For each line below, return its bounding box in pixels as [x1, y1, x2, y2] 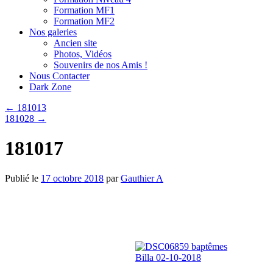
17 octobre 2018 [41, 172, 104, 183]
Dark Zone [29, 82, 71, 92]
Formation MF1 [54, 5, 115, 15]
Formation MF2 [54, 16, 115, 26]
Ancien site [54, 38, 97, 48]
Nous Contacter [29, 71, 90, 81]
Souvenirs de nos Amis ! [54, 60, 147, 70]
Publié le [5, 172, 38, 183]
